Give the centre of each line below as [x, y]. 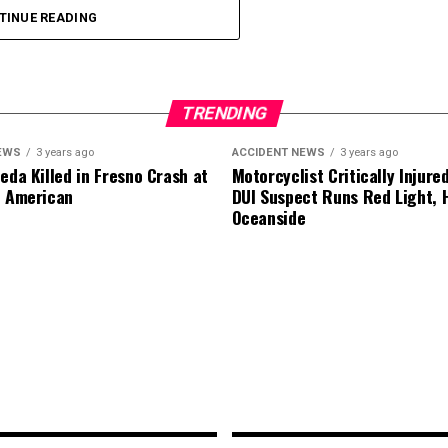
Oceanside [268, 217]
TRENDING [224, 113]
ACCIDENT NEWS [278, 152]
